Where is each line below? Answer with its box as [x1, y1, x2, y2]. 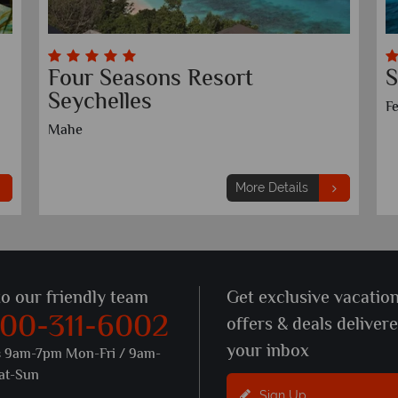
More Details [235, 180, 308, 195]
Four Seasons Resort [48, 62, 253, 99]
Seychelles [48, 85, 152, 122]
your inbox [227, 338, 309, 367]
